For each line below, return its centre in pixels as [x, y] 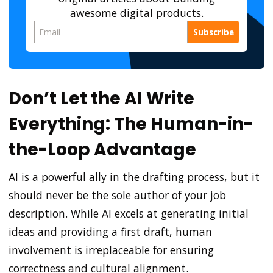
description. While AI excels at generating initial [129, 214]
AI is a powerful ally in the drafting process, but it [134, 177]
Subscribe [213, 32]
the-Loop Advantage [102, 150]
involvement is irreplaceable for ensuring [111, 250]
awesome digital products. [136, 12]
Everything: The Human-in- [131, 124]
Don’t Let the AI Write [101, 99]
